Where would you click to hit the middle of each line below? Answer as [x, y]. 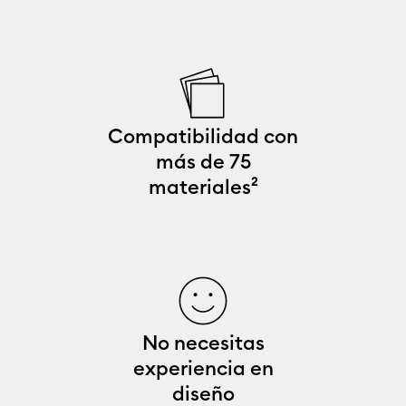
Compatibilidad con [203, 136]
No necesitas [203, 343]
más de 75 [203, 162]
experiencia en [203, 368]
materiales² [203, 187]
